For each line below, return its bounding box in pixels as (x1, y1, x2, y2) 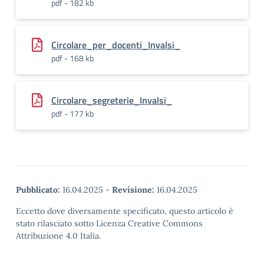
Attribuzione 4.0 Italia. (16, 230, 101, 241)
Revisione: (112, 184, 154, 195)
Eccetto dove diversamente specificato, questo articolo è (16, 206, 233, 216)
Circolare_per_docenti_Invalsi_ (51, 38, 180, 52)
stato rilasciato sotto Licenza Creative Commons (16, 218, 203, 229)
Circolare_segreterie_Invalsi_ (51, 93, 172, 107)
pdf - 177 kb (51, 107, 94, 120)
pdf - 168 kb (51, 52, 94, 64)
